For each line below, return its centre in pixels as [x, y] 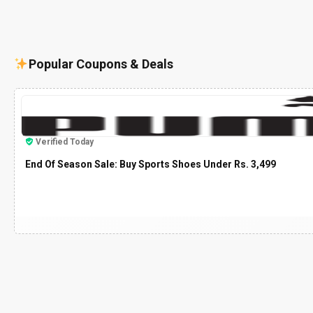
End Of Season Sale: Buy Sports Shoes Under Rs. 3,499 [151, 164]
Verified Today [65, 141]
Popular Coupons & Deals [101, 64]
